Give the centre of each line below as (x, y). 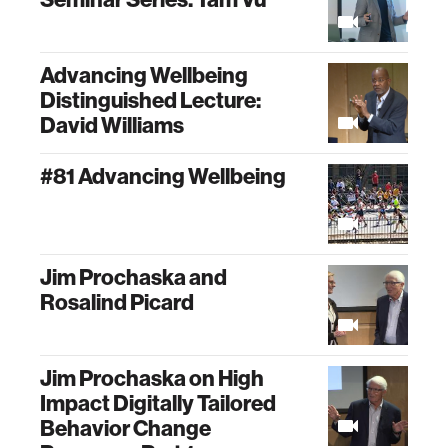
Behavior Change (125, 428)
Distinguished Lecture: (150, 100)
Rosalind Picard (117, 302)
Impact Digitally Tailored (158, 403)
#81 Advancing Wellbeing (163, 176)
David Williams (112, 125)
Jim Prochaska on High (152, 378)
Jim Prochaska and (133, 277)
